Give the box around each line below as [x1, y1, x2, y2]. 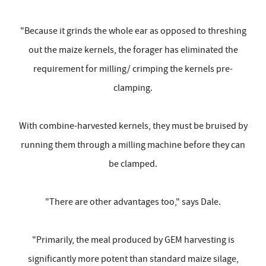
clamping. [113, 82, 153, 94]
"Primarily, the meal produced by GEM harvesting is [31, 234, 235, 246]
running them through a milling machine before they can [21, 139, 245, 151]
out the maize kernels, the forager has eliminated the [28, 44, 238, 56]
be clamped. [109, 158, 157, 170]
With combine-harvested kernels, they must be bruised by [18, 120, 248, 132]
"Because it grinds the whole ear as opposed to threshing [20, 25, 246, 37]
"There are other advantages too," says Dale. [45, 196, 221, 208]
